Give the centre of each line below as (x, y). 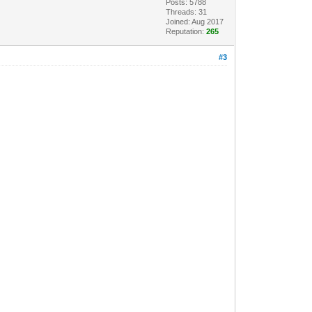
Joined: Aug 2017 (195, 22)
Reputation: (186, 32)
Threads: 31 (187, 12)
